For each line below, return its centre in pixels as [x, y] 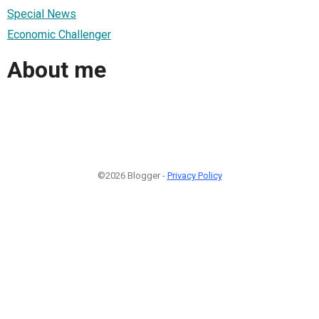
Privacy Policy [194, 175]
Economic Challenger [59, 34]
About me [57, 70]
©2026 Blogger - [132, 175]
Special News [42, 14]
